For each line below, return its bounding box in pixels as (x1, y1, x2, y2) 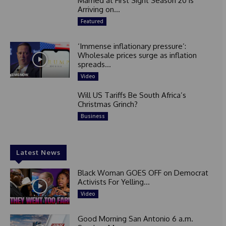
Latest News (16, 148, 61, 156)
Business (80, 112, 105, 120)
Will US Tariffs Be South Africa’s (77, 90, 186, 100)
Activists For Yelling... (77, 177, 150, 187)
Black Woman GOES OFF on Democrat (77, 167, 208, 178)
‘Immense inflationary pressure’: (77, 41, 186, 51)
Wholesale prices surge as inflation (77, 50, 197, 61)
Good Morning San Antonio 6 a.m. (77, 213, 193, 223)
